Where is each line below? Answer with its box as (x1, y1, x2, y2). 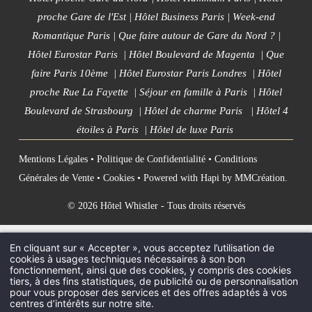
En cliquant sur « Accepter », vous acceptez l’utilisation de (10, 241, 274, 253)
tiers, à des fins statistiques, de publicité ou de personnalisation (10, 274, 298, 287)
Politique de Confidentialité (97, 153, 205, 164)
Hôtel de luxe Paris (149, 124, 233, 136)
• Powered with (134, 172, 201, 183)
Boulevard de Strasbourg (24, 105, 133, 117)
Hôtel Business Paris (134, 11, 224, 23)
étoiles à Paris (76, 124, 139, 136)
